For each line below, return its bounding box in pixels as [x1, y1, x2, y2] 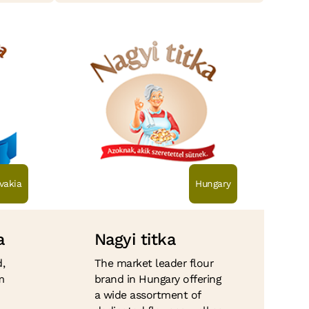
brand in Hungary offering [94, 272, 221, 286]
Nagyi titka [94, 229, 176, 249]
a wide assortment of [94, 288, 201, 302]
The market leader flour [94, 257, 214, 270]
